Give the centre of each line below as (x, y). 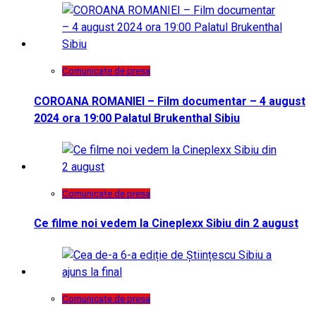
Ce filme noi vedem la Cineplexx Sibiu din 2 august (166, 224)
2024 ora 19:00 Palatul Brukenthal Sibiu (137, 118)
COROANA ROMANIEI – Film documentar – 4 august (170, 101)
